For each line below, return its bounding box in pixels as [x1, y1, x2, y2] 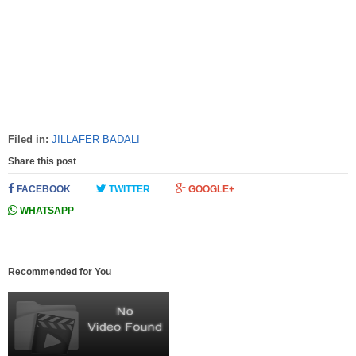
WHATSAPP [17, 204, 74, 216]
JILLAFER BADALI [52, 133, 140, 145]
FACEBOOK [14, 183, 71, 195]
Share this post [8, 155, 76, 167]
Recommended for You [8, 265, 111, 277]
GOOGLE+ [186, 183, 234, 195]
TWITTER [106, 183, 150, 195]
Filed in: [8, 133, 52, 145]
